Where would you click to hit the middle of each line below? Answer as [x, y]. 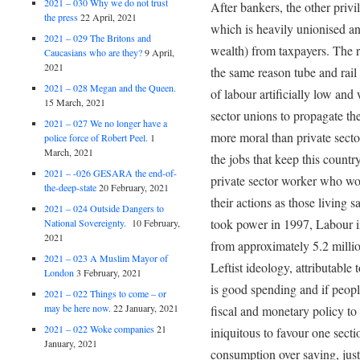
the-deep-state [71, 187]
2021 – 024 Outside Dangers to [104, 208]
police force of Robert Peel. [96, 137]
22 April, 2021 [109, 16]
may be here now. [78, 307]
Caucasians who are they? [94, 52]
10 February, [156, 222]
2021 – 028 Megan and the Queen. [110, 87]
